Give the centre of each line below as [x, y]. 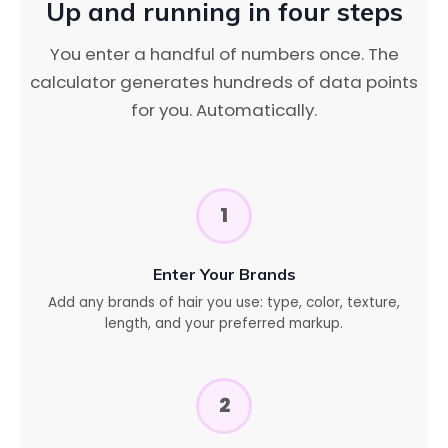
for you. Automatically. [224, 110]
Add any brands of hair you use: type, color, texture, [224, 302]
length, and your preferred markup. [224, 323]
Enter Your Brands [224, 274]
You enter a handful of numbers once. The [224, 54]
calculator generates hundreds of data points [224, 82]
